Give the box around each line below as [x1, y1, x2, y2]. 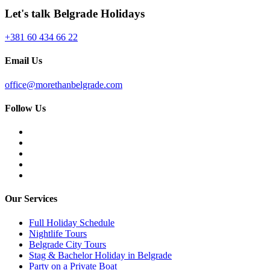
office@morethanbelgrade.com [5, 79, 122, 90]
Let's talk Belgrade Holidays [5, 7, 145, 20]
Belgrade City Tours [29, 239, 106, 250]
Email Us [5, 55, 42, 66]
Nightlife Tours [29, 228, 87, 239]
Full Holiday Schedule [29, 217, 115, 228]
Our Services [5, 193, 57, 204]
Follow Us [5, 102, 46, 113]
